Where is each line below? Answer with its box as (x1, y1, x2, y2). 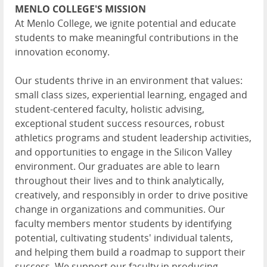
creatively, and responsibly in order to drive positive (15, 188, 248, 202)
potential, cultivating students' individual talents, (15, 231, 233, 245)
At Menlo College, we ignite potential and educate (15, 17, 236, 30)
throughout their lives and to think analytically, (15, 174, 224, 188)
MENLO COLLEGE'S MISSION (15, 2, 146, 16)
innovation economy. (15, 45, 110, 59)
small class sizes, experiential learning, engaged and (15, 88, 247, 102)
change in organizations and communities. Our (15, 203, 225, 216)
